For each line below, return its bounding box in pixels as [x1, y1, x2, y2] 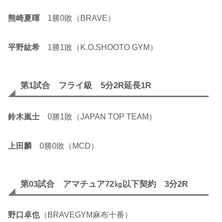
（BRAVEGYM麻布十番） [40, 211, 132, 220]
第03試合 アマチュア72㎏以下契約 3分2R [20, 179, 188, 189]
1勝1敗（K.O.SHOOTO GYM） [40, 43, 158, 52]
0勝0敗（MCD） [32, 141, 99, 150]
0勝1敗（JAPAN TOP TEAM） [40, 112, 157, 121]
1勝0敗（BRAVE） [40, 14, 115, 23]
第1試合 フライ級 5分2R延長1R [20, 81, 151, 91]
